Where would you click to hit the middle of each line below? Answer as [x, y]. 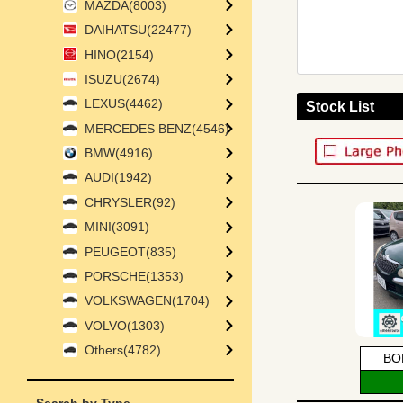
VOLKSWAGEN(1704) [147, 301]
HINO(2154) [119, 54]
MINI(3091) [117, 227]
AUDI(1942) [118, 178]
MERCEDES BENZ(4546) [157, 128]
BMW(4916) [119, 153]
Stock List [340, 106]
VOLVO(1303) [125, 325]
